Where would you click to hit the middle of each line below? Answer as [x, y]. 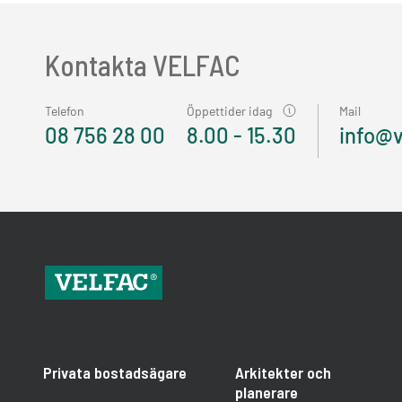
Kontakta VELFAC [143, 64]
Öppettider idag [229, 110]
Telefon [65, 110]
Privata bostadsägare [115, 372]
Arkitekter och [283, 372]
